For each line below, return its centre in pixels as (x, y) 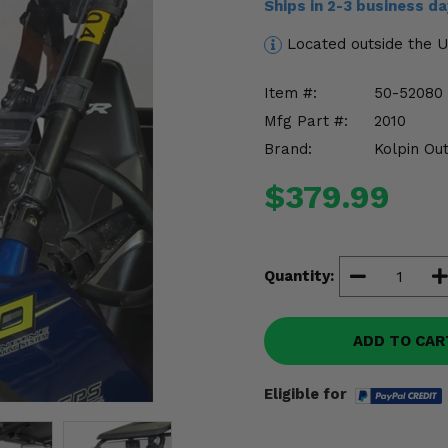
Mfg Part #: (306, 120)
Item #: (290, 92)
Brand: (288, 148)
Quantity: (299, 276)
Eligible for (305, 393)
